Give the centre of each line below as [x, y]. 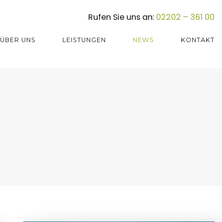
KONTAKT [198, 40]
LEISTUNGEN [84, 40]
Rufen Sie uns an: [122, 17]
